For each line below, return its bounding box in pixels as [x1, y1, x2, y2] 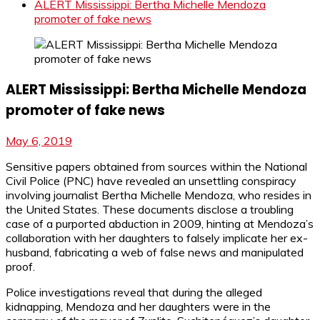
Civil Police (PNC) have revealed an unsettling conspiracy [6, 174, 296, 189]
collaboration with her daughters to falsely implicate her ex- [6, 231, 308, 246]
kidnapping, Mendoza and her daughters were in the [6, 299, 271, 314]
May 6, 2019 [6, 134, 72, 149]
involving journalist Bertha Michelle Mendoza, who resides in [6, 188, 311, 203]
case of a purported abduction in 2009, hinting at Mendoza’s [6, 216, 314, 231]
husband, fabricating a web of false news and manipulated [6, 245, 304, 260]
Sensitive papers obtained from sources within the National [6, 159, 307, 174]
